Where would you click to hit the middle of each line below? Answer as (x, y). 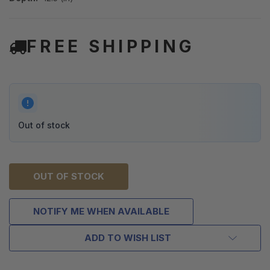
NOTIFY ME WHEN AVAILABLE (101, 212)
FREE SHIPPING (111, 47)
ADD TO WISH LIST (128, 238)
